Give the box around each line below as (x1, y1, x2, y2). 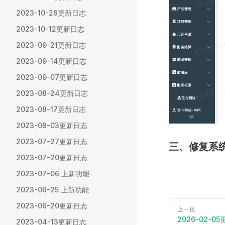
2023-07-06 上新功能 (16, 169, 89, 178)
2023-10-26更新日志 (16, 9, 86, 17)
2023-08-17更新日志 (16, 105, 86, 114)
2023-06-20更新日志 (16, 201, 87, 210)
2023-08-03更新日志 (16, 121, 87, 130)
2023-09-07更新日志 (16, 73, 87, 81)
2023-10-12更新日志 (16, 25, 84, 33)
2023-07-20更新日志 (16, 153, 87, 162)
